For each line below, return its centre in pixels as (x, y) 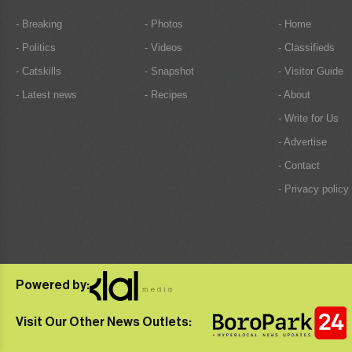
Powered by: (53, 286)
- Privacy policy (313, 189)
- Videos (163, 47)
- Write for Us (308, 118)
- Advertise (302, 141)
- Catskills (38, 71)
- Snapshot (169, 71)
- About (294, 94)
